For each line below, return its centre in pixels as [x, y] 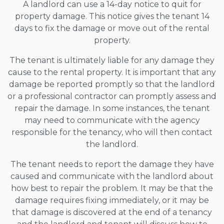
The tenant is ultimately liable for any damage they [112, 60]
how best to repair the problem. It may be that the [112, 188]
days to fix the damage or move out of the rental [112, 28]
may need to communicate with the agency [112, 120]
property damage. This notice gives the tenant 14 [112, 16]
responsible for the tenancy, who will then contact [112, 132]
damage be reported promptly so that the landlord [112, 84]
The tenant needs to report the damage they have [112, 164]
